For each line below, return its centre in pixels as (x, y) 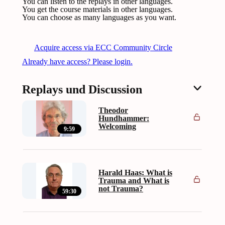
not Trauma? (121, 189)
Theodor (113, 110)
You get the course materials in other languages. (97, 10)
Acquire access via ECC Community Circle (103, 48)
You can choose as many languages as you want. (99, 18)
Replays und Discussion (82, 90)
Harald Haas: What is (135, 173)
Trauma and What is (134, 181)
